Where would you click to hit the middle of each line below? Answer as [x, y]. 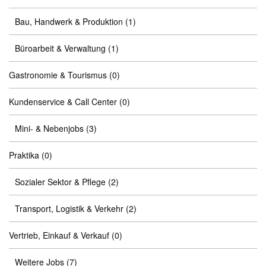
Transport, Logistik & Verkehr [69, 208]
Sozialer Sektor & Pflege [60, 182]
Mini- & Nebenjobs [49, 128]
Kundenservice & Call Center [63, 102]
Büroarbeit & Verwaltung [60, 48]
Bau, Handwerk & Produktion [69, 21]
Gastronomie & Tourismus [58, 75]
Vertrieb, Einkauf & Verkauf [59, 235]
